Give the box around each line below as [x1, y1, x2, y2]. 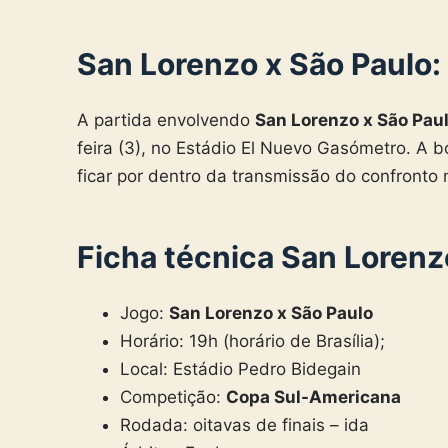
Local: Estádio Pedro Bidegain [119, 359, 361, 380]
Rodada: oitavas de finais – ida [119, 415, 369, 436]
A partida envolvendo [77, 110, 255, 131]
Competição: [119, 387, 226, 408]
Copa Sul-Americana [225, 387, 401, 408]
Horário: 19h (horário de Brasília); [119, 331, 385, 352]
